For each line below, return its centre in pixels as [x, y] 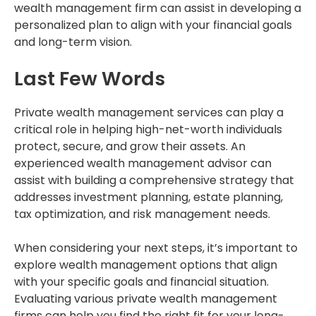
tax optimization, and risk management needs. [142, 214]
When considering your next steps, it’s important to [156, 248]
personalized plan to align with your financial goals [153, 25]
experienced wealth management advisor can [143, 164]
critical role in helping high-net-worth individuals [148, 130]
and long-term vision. [73, 42]
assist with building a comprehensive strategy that [154, 181]
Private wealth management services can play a [149, 113]
